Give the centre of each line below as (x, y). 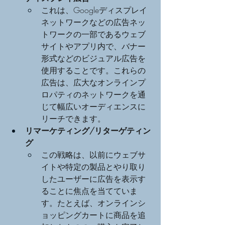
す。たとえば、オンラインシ (93, 203)
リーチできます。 (73, 118)
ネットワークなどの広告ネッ (93, 22)
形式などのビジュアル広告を (93, 58)
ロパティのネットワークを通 (93, 94)
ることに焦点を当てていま (89, 191)
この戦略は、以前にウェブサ (93, 154)
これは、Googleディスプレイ (94, 10)
